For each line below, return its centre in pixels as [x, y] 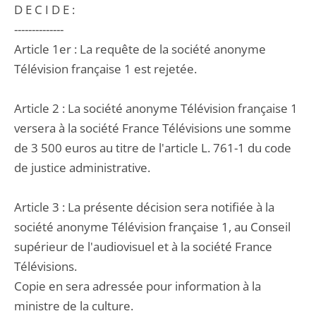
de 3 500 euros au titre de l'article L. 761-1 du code [153, 148]
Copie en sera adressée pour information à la [138, 286]
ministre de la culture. [74, 306]
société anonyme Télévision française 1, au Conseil [152, 227]
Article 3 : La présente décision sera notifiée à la [144, 207]
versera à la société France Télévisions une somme [153, 128]
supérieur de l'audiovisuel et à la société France [143, 247]
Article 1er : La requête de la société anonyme [140, 49]
